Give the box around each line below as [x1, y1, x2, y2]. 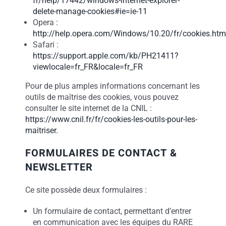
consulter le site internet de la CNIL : [25, 103, 152, 113]
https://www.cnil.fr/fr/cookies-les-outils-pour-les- [25, 115, 197, 124]
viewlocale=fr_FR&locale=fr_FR [32, 62, 143, 72]
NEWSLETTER [25, 160, 93, 175]
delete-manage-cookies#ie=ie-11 [32, 7, 147, 16]
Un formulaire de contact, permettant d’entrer [32, 206, 191, 216]
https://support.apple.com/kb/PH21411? [32, 51, 179, 61]
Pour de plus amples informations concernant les [25, 81, 200, 91]
